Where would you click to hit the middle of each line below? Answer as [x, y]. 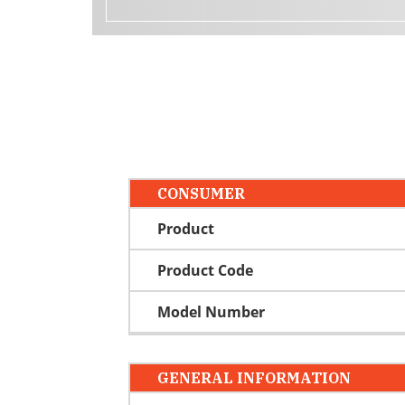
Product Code [205, 270]
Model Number [211, 311]
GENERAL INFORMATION [254, 377]
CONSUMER [201, 193]
